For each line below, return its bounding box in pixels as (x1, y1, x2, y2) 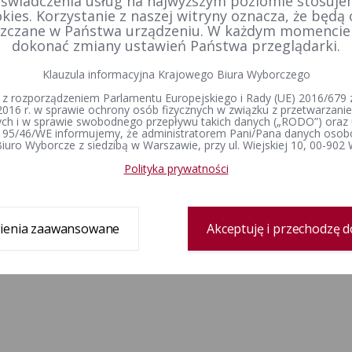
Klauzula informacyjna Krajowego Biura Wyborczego (42, 66, 310, 82)
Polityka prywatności (123, 160, 229, 176)
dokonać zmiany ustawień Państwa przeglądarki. (12, 35, 340, 55)
